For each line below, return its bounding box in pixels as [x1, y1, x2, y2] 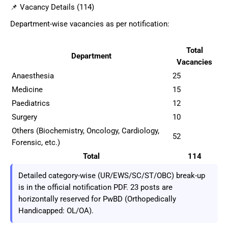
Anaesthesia [12, 71, 54, 80]
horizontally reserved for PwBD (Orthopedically [18, 194, 176, 204]
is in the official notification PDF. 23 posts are [18, 182, 173, 192]
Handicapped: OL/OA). [18, 206, 94, 215]
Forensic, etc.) [12, 137, 60, 147]
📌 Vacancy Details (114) [10, 3, 94, 12]
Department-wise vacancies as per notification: [10, 19, 169, 29]
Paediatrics [12, 98, 50, 108]
